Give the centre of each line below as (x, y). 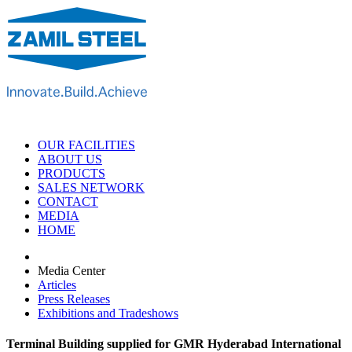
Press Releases (74, 299)
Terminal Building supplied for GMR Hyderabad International (174, 343)
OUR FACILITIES (86, 145)
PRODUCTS (71, 173)
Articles (57, 284)
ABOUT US (70, 159)
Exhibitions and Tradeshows (108, 313)
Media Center (71, 270)
